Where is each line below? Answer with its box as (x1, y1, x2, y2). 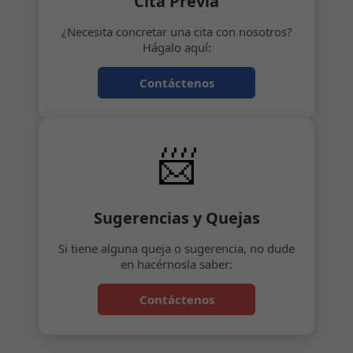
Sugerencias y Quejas (93, 206, 260, 229)
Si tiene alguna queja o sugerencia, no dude (58, 240, 295, 256)
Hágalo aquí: (142, 39, 211, 55)
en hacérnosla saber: (121, 255, 232, 272)
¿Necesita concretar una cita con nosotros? (61, 23, 292, 39)
